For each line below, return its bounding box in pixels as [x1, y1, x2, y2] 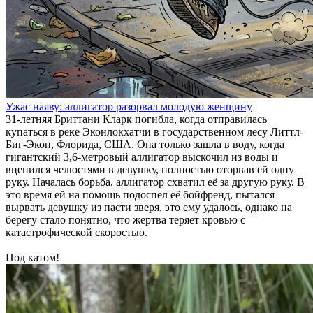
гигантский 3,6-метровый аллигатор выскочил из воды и [6, 151, 278, 163]
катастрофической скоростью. [6, 226, 147, 238]
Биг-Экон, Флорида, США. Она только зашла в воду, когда [6, 138, 284, 150]
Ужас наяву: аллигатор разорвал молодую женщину [6, 101, 252, 112]
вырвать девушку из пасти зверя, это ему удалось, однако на [6, 201, 292, 213]
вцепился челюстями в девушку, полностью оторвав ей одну [6, 163, 294, 175]
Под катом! [6, 252, 59, 263]
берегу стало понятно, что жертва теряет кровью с [6, 214, 245, 226]
